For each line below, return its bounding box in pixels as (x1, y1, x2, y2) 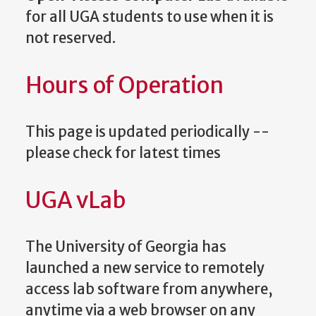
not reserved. (25, 29, 116, 48)
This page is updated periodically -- (25, 123, 269, 142)
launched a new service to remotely (25, 259, 265, 278)
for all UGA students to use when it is (25, 8, 274, 27)
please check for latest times (25, 144, 221, 163)
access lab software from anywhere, (25, 280, 273, 299)
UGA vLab (25, 186, 126, 214)
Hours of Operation (25, 71, 224, 99)
